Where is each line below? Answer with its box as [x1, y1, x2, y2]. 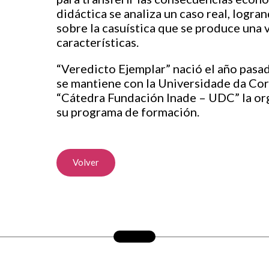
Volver [73, 157, 100, 168]
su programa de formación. [56, 104, 202, 119]
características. [56, 35, 139, 49]
